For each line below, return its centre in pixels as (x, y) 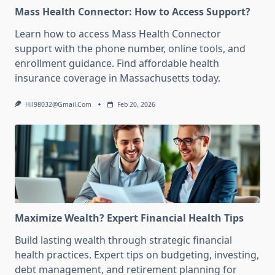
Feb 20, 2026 (136, 105)
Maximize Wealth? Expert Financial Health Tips (129, 218)
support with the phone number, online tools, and (130, 49)
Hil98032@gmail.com (58, 105)
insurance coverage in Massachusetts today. (118, 78)
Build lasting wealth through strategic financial (123, 240)
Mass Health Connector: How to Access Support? (133, 12)
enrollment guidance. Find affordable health (117, 64)
